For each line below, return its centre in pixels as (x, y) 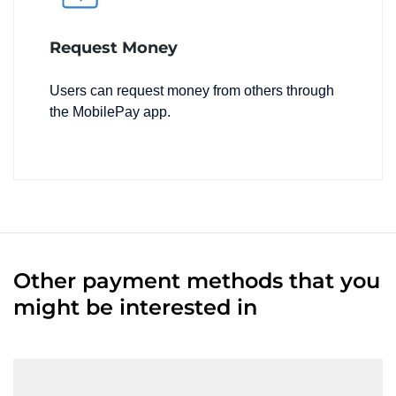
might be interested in (135, 308)
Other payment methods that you (197, 281)
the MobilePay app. (110, 112)
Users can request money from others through (192, 91)
